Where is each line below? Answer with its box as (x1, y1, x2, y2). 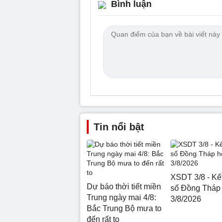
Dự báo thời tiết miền (87, 182, 161, 191)
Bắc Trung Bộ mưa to (87, 204, 162, 213)
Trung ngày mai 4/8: (87, 193, 156, 202)
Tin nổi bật (94, 121, 144, 132)
